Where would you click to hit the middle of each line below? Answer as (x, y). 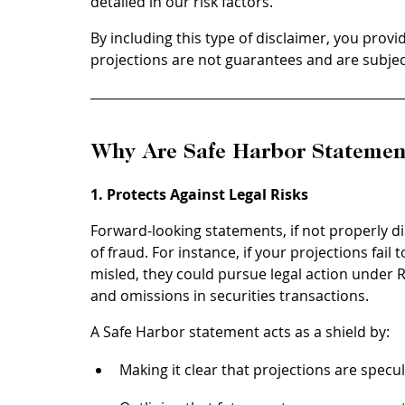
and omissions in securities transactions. (230, 296)
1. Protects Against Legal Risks (199, 195)
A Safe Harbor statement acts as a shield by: (240, 332)
